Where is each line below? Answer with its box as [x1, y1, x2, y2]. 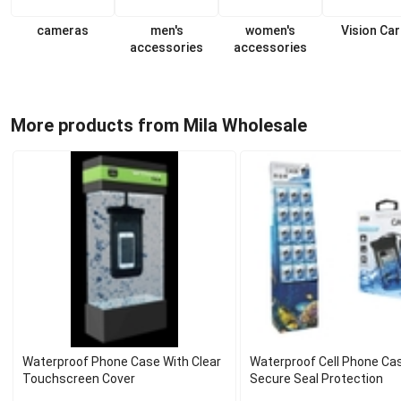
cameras [37, 23, 89, 38]
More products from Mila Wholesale [11, 114, 307, 136]
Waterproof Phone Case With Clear [22, 354, 221, 369]
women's [245, 23, 295, 38]
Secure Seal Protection [250, 371, 384, 386]
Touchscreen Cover [22, 371, 135, 386]
